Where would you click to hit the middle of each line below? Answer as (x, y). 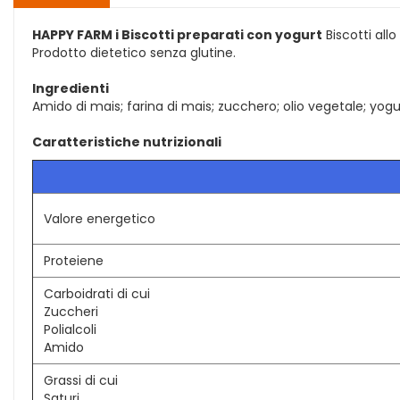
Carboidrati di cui (97, 294)
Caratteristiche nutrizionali (127, 142)
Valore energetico (100, 219)
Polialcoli (70, 329)
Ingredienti (71, 88)
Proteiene (74, 261)
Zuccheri (71, 312)
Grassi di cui (81, 380)
